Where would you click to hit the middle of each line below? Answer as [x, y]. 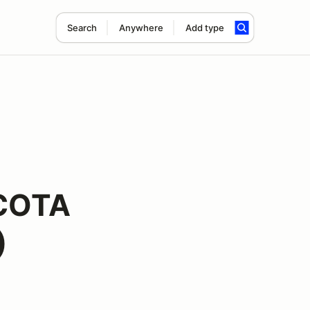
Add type [204, 28]
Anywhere [141, 28]
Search [82, 28]
